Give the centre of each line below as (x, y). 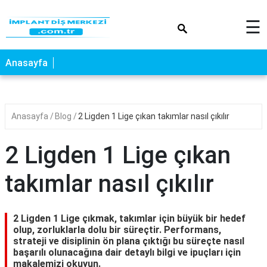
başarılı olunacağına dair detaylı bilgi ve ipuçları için (127, 252)
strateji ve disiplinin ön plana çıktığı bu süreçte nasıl (129, 241)
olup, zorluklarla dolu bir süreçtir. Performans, (117, 230)
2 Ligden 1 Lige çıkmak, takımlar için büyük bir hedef (129, 218)
